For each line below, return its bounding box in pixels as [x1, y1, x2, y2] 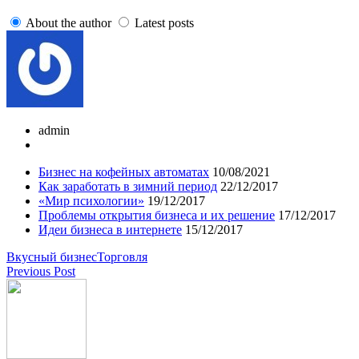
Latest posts [135, 16, 194, 30]
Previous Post [6, 264, 75, 279]
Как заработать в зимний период [38, 179, 217, 194]
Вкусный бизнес [6, 250, 97, 264]
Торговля [97, 250, 147, 264]
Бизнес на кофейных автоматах [38, 165, 209, 179]
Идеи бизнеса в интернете [38, 223, 182, 237]
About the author [26, 16, 111, 30]
